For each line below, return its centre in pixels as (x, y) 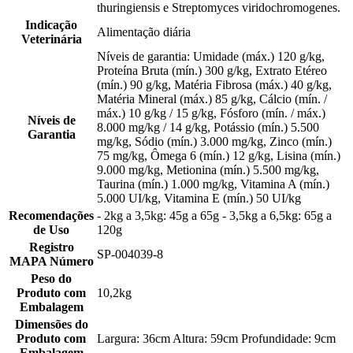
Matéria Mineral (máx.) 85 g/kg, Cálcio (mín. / (212, 99)
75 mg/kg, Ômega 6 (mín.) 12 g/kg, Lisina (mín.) (219, 156)
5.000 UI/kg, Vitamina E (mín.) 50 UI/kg (199, 199)
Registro (51, 247)
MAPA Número (51, 262)
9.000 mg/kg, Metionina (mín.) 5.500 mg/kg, (208, 170)
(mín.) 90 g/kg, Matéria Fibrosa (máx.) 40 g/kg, (214, 85)
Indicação (51, 25)
